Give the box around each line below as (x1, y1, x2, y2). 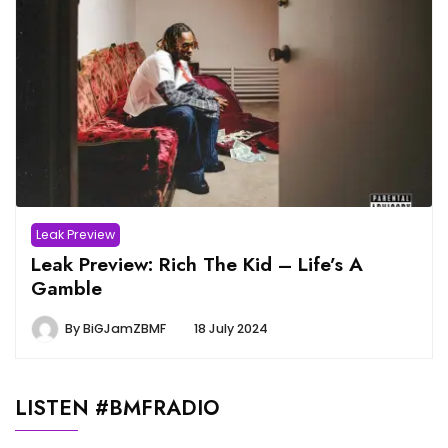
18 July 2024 (194, 320, 268, 338)
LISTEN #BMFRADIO (15, 393, 220, 424)
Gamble (31, 274, 102, 303)
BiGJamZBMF (83, 320, 166, 338)
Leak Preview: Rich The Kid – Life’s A (31, 250, 363, 279)
